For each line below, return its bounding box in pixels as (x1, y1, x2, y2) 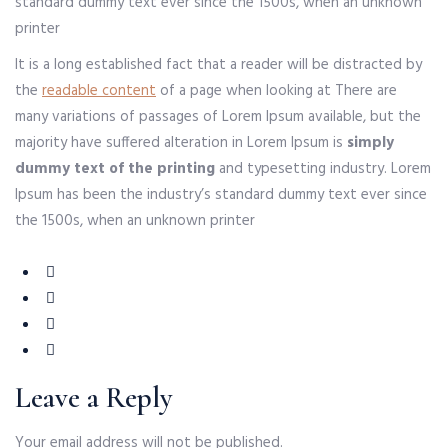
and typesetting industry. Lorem (219, 157, 431, 181)
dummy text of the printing (15, 157, 219, 181)
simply (347, 131, 394, 155)
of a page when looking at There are (156, 79, 397, 103)
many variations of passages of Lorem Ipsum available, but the (15, 105, 421, 129)
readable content (42, 79, 156, 103)
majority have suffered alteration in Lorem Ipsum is (15, 131, 347, 155)
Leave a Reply (15, 380, 173, 415)
